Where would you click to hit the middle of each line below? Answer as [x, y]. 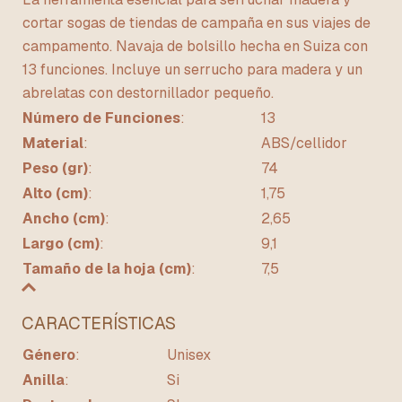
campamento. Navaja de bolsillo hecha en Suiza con [195, 46]
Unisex [189, 355]
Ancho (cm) [64, 218]
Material [53, 143]
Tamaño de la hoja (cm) [107, 269]
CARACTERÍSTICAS [99, 324]
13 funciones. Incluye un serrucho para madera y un [192, 70]
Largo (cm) [61, 244]
